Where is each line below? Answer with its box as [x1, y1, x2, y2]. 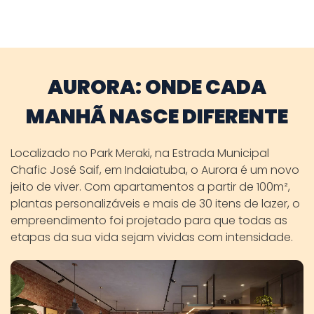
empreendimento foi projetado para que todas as [11, 212, 287, 228]
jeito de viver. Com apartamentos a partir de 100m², [11, 178, 290, 195]
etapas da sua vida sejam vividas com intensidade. [11, 228, 293, 245]
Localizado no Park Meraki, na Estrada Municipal [11, 144, 269, 161]
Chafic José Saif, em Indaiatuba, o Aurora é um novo [11, 161, 299, 178]
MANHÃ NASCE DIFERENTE [26, 102, 288, 130]
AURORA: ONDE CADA [48, 72, 266, 101]
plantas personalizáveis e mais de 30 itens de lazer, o [11, 195, 300, 212]
